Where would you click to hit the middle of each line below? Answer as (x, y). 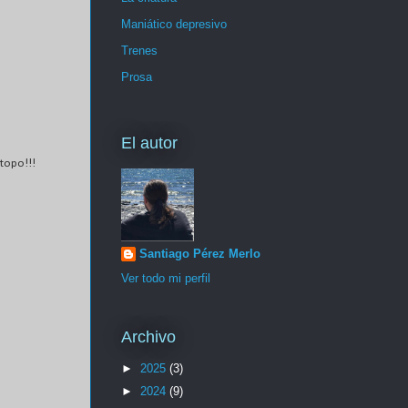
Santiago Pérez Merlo (200, 254)
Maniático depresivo (174, 25)
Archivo (148, 337)
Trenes (139, 51)
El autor (149, 143)
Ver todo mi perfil (166, 278)
